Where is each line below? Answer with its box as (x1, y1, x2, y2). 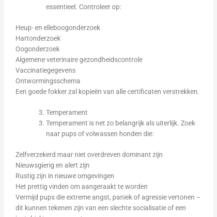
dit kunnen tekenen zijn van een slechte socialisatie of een (15, 204, 186, 212)
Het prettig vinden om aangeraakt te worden (15, 183, 148, 190)
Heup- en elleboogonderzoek (15, 24, 100, 31)
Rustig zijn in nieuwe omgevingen (15, 172, 114, 180)
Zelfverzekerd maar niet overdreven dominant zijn (15, 151, 163, 158)
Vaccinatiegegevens (15, 66, 76, 74)
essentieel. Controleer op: (46, 3, 121, 11)
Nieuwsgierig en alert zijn (15, 161, 90, 169)
